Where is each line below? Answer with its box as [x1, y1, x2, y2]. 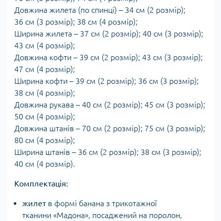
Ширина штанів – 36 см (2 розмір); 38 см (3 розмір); [14, 147, 201, 156]
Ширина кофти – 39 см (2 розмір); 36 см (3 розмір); [14, 76, 199, 85]
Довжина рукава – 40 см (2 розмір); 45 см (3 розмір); [14, 100, 205, 109]
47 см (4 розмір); [14, 65, 75, 74]
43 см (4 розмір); [14, 41, 75, 50]
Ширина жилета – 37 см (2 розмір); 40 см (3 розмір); [14, 29, 203, 38]
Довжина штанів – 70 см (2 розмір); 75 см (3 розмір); [14, 124, 205, 133]
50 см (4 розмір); [14, 112, 75, 121]
